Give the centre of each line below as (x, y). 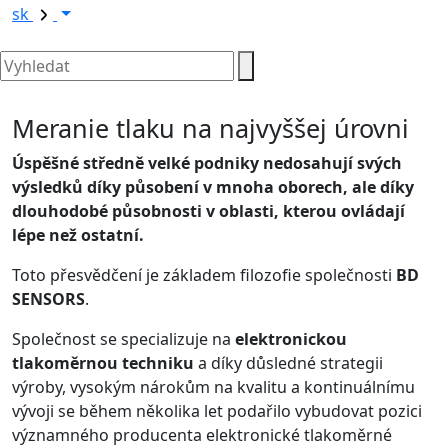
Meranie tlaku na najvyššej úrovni (210, 128)
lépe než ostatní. (78, 235)
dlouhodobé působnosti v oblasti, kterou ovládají (208, 211)
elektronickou (291, 339)
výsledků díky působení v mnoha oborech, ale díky (213, 187)
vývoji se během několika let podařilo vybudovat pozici (217, 411)
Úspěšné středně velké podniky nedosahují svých (207, 163)
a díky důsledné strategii (288, 363)
